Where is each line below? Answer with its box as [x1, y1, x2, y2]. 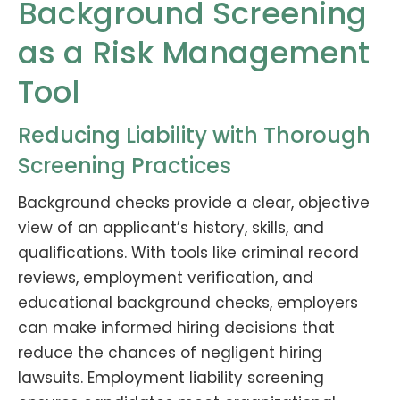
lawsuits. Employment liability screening [18, 366, 324, 388]
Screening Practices [18, 150, 231, 180]
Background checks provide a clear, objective [18, 191, 370, 213]
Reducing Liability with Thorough [18, 120, 371, 150]
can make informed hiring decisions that [18, 316, 335, 338]
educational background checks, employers [18, 291, 358, 313]
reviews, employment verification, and [18, 266, 313, 288]
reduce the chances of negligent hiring [18, 341, 322, 363]
